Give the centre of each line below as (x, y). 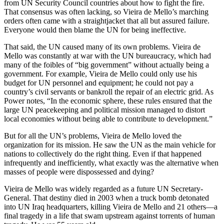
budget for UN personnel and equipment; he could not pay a (99, 83)
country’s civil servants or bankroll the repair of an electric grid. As (109, 92)
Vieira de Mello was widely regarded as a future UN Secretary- (103, 189)
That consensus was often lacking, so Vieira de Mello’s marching (106, 12)
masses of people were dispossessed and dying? (79, 172)
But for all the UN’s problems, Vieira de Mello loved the (93, 136)
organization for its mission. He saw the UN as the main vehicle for (110, 145)
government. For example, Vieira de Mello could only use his (100, 74)
